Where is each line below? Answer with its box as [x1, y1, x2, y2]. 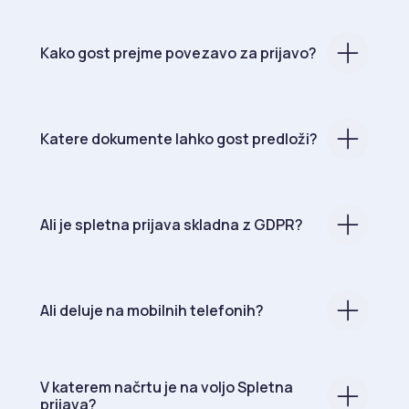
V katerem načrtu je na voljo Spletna [40, 377, 293, 398]
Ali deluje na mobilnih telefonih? [40, 299, 264, 320]
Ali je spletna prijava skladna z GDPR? [40, 214, 303, 235]
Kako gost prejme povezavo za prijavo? [40, 42, 317, 63]
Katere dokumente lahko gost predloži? [40, 128, 318, 149]
